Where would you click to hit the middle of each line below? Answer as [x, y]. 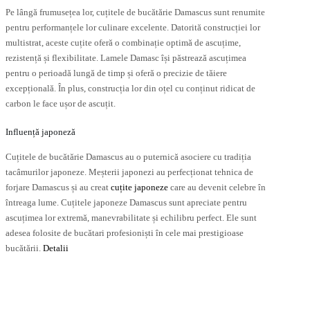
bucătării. [24, 248]
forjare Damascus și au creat [58, 188]
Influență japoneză [40, 132]
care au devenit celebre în [217, 188]
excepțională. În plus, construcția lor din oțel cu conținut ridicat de [130, 88]
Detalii [56, 248]
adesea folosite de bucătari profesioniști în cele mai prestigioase [125, 233]
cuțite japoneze [139, 188]
